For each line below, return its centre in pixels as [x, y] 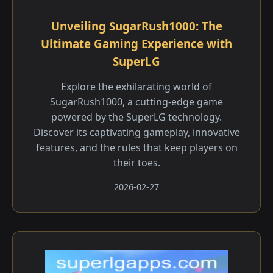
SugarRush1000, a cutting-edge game [136, 102]
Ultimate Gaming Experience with [136, 44]
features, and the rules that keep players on [136, 147]
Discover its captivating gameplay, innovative [136, 132]
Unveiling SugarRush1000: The [136, 26]
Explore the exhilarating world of [136, 87]
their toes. [136, 163]
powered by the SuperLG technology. [136, 117]
